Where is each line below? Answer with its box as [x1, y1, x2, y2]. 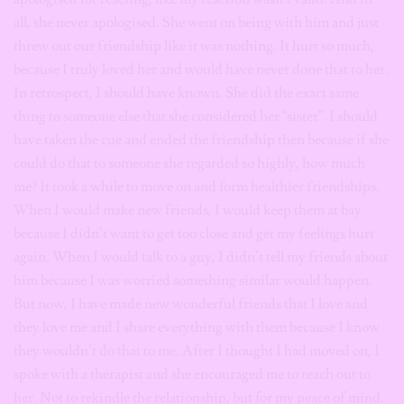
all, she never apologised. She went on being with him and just [14, 14, 379, 32]
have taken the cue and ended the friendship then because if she [14, 131, 389, 149]
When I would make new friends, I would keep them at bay [14, 201, 362, 219]
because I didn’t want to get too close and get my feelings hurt [14, 225, 374, 243]
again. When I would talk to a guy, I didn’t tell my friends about [14, 248, 388, 266]
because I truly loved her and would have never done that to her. [14, 60, 389, 78]
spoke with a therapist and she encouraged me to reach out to [14, 365, 371, 383]
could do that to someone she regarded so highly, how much [14, 154, 365, 172]
